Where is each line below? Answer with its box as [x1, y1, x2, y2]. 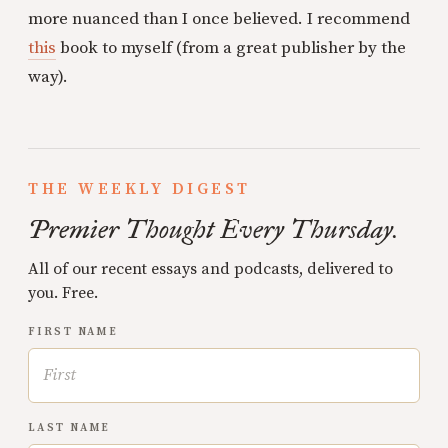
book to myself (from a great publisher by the [56, 37, 406, 59]
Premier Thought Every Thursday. [28, 213, 398, 245]
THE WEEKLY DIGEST [28, 179, 251, 199]
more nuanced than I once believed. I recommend [28, 8, 410, 30]
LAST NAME [28, 421, 111, 435]
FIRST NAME [28, 325, 119, 339]
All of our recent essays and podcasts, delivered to [28, 259, 393, 279]
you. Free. [28, 283, 98, 303]
